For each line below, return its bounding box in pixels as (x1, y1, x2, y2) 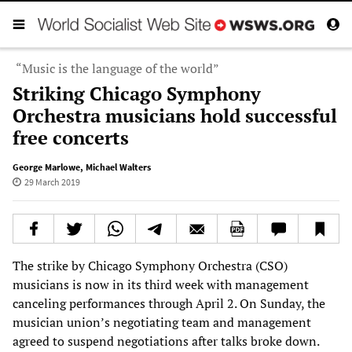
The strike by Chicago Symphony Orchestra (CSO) (13, 256, 288, 274)
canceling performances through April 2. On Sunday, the (13, 294, 325, 312)
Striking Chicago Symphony (13, 80, 261, 106)
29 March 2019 (24, 175, 80, 188)
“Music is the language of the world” (16, 59, 219, 77)
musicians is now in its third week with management (13, 275, 309, 293)
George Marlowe (13, 160, 80, 173)
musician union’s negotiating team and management (13, 313, 311, 331)
